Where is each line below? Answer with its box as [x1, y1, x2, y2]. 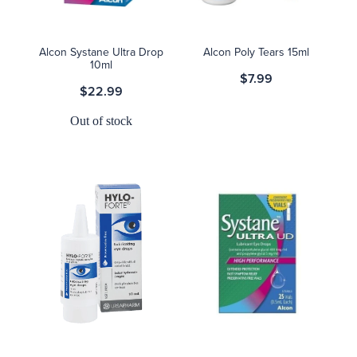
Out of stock [70, 113, 132, 127]
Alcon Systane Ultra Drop [39, 43, 163, 60]
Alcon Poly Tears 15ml [202, 43, 309, 60]
